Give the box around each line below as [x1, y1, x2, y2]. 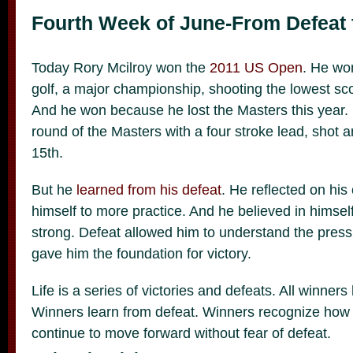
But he [32, 181, 76, 198]
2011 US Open [210, 59, 303, 76]
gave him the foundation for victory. [32, 245, 251, 262]
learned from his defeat [76, 181, 221, 198]
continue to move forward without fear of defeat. [32, 325, 331, 341]
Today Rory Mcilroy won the [32, 59, 210, 76]
